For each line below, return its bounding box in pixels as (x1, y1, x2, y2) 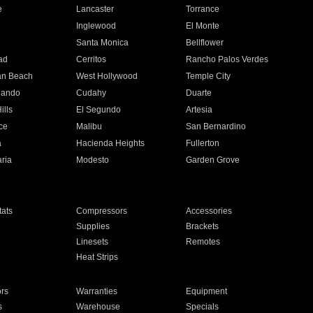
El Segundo (75, 105, 121, 115)
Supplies (75, 221, 110, 231)
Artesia (186, 105, 213, 115)
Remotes (186, 237, 221, 247)
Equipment (186, 286, 228, 296)
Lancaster (75, 4, 114, 14)
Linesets (75, 237, 108, 247)
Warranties (75, 286, 117, 296)
